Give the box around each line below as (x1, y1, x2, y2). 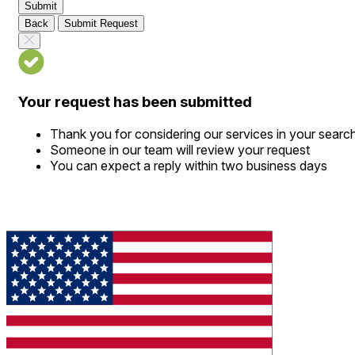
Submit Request (64, 17, 138, 30)
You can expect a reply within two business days (50, 157, 327, 174)
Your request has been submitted (18, 93, 252, 112)
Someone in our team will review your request (50, 141, 310, 158)
